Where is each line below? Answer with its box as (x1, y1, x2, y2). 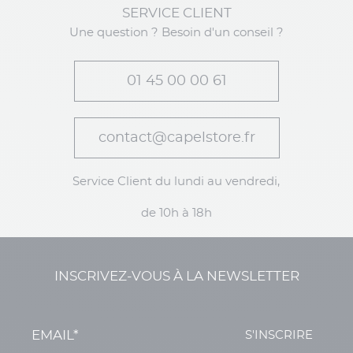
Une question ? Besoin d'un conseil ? (69, 27, 284, 39)
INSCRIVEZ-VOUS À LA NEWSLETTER (54, 269, 299, 284)
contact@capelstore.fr (98, 131, 255, 146)
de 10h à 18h (140, 207, 212, 220)
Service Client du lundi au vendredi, (72, 176, 281, 188)
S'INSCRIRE (245, 329, 313, 342)
